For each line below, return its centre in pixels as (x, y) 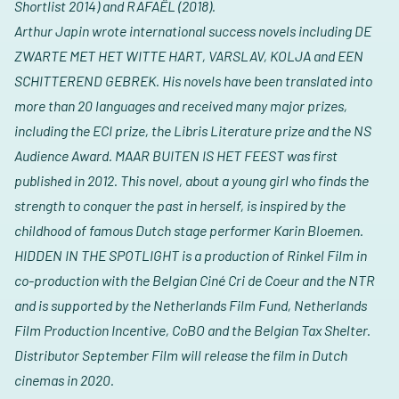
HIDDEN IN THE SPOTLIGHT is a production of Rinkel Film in (191, 256)
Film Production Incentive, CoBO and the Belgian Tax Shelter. (192, 330)
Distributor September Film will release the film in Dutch (181, 355)
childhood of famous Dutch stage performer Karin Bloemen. (189, 231)
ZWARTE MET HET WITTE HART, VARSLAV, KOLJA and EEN (189, 56)
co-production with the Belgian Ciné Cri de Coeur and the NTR (195, 281)
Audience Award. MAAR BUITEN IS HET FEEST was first (176, 156)
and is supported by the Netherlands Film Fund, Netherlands (191, 305)
